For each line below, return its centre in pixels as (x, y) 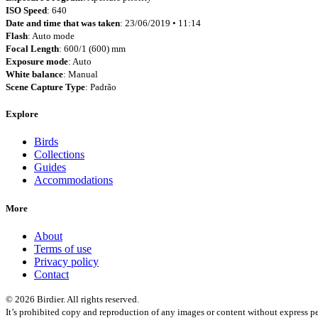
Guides (50, 168)
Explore (22, 114)
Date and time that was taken (63, 23)
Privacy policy (66, 261)
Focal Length (32, 49)
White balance (34, 74)
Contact (51, 274)
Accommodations (73, 180)
